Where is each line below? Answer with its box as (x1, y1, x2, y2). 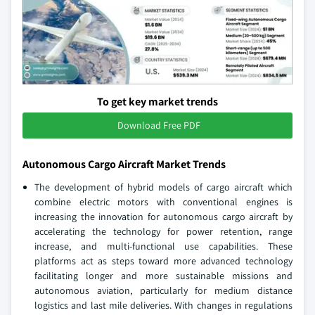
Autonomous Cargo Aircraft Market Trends (22, 157, 226, 172)
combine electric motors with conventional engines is (34, 195, 292, 209)
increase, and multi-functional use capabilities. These (34, 240, 292, 253)
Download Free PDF (117, 119, 200, 132)
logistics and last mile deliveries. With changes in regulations (34, 299, 292, 312)
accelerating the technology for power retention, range (34, 225, 292, 238)
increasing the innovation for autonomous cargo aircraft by (34, 210, 292, 224)
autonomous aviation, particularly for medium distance (34, 284, 292, 297)
